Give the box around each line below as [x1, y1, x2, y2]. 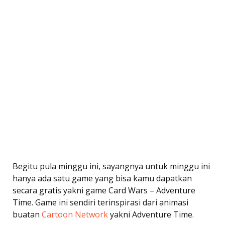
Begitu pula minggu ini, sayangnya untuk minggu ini [13, 160, 210, 172]
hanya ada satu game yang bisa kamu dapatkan [13, 172, 192, 184]
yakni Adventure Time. [108, 208, 194, 220]
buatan [13, 208, 42, 220]
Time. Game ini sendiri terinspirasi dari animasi [13, 196, 188, 208]
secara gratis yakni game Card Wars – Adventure [13, 184, 195, 196]
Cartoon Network [42, 208, 108, 220]
